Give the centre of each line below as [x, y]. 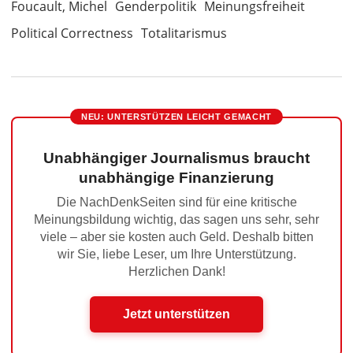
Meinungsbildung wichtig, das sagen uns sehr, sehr [176, 220]
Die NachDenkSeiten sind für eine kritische [176, 203]
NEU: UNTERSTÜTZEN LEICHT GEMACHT [176, 117]
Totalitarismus [184, 33]
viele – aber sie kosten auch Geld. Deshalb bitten [176, 237]
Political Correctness [72, 33]
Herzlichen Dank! [176, 272]
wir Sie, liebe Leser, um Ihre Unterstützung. [176, 255]
